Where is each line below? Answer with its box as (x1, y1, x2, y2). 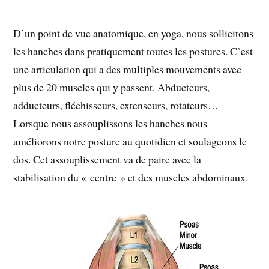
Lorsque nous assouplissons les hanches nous (13, 116, 208, 131)
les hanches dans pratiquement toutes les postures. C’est (13, 44, 253, 59)
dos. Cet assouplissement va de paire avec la (13, 152, 202, 167)
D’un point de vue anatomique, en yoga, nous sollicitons (13, 26, 254, 41)
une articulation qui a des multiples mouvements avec (13, 62, 242, 77)
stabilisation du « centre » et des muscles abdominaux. (13, 170, 249, 185)
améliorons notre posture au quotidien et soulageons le (13, 134, 247, 149)
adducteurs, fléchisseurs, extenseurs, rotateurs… (13, 98, 219, 113)
